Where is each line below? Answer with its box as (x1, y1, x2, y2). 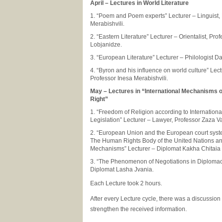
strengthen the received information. (90, 206, 187, 213)
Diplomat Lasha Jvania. (90, 166, 154, 173)
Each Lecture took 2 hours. (90, 180, 162, 187)
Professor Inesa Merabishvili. (90, 75, 169, 82)
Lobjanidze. (90, 41, 123, 48)
